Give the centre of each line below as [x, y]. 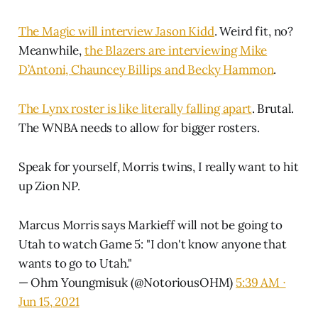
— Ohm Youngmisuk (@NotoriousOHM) [127, 282]
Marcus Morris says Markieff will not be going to [150, 225]
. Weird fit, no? [254, 31]
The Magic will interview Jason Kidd [116, 31]
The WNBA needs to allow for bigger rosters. [139, 127]
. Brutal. [273, 108]
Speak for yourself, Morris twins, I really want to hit [158, 166]
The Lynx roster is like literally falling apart [135, 108]
